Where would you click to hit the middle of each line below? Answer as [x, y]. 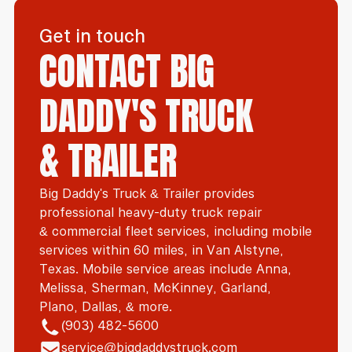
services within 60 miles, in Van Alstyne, [161, 250]
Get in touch [92, 37]
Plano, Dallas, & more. [105, 307]
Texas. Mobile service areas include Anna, [165, 269]
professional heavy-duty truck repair [150, 213]
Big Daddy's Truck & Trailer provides [147, 194]
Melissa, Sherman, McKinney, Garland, [155, 288]
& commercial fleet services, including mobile [175, 231]
